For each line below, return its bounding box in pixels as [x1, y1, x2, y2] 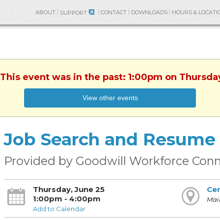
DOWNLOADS [131, 9, 167, 16]
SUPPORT [60, 9, 87, 16]
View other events [82, 94, 138, 102]
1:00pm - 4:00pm [32, 194, 101, 203]
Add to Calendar [32, 205, 85, 213]
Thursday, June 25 [32, 185, 105, 194]
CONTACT [101, 9, 127, 16]
